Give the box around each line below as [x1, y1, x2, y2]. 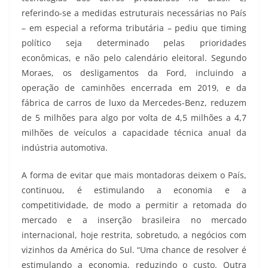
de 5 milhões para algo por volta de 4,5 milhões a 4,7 [22, 112, 246, 124]
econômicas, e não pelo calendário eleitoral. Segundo [22, 52, 246, 64]
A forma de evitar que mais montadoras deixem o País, [22, 169, 246, 181]
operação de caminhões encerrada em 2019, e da [22, 82, 246, 94]
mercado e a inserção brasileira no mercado [22, 214, 246, 226]
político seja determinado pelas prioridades [22, 37, 246, 49]
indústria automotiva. [22, 142, 108, 154]
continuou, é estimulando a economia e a [22, 184, 246, 196]
